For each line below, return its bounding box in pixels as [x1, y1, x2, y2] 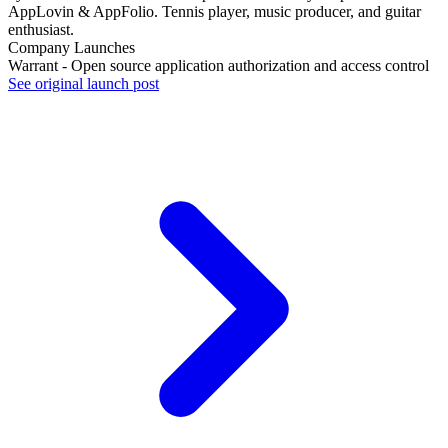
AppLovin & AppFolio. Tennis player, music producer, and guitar [8, 3, 421, 21]
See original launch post [8, 75, 159, 93]
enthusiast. [8, 21, 74, 39]
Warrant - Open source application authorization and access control [8, 57, 429, 75]
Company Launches [8, 39, 135, 57]
